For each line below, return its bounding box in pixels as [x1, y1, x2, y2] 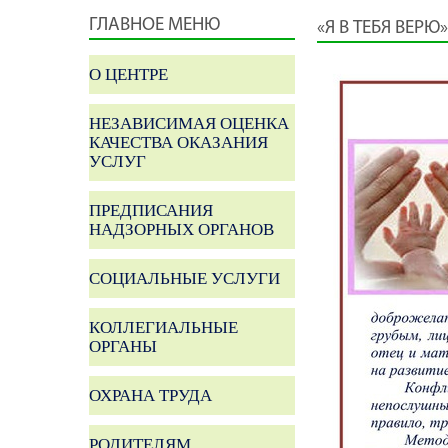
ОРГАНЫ [89, 337, 157, 356]
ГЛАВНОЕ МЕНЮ [89, 16, 220, 35]
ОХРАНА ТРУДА [89, 386, 212, 405]
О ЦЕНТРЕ [89, 65, 168, 84]
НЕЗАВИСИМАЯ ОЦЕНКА [89, 114, 289, 133]
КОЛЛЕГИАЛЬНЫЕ [89, 318, 238, 337]
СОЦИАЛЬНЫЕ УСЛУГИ [89, 269, 280, 288]
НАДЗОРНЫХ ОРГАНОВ [89, 220, 274, 239]
